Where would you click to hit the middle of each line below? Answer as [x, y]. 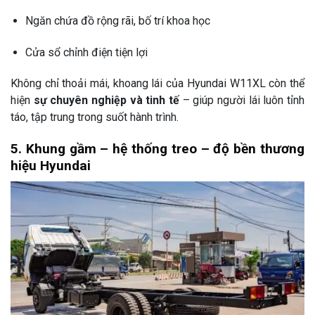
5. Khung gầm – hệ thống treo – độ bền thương [157, 149]
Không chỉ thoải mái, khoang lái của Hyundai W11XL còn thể [157, 84]
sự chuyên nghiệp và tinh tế [107, 101]
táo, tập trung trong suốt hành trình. [95, 117]
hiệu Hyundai [51, 166]
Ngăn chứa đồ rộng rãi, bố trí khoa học [117, 20]
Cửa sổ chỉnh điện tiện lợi [86, 52]
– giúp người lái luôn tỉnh [242, 101]
